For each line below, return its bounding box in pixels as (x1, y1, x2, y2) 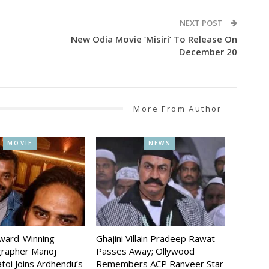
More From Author (133, 103, 222, 114)
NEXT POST (179, 17, 225, 28)
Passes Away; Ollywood (95, 245, 195, 258)
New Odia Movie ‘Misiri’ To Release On (70, 32, 237, 45)
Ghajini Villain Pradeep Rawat (95, 232, 215, 245)
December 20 (178, 45, 237, 58)
